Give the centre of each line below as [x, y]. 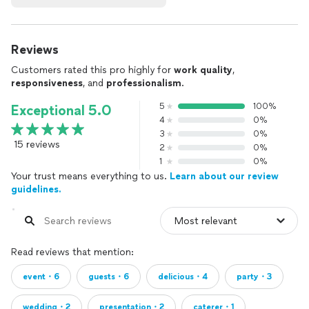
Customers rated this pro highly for [92, 70]
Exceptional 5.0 [61, 110]
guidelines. [36, 189]
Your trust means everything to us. [90, 176]
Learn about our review [224, 176]
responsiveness [47, 83]
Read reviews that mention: [72, 252]
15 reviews [37, 144]
